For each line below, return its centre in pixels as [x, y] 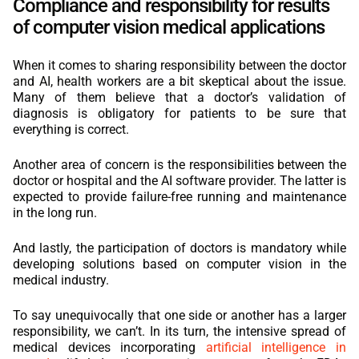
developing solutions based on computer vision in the [179, 264]
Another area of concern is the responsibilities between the [179, 165]
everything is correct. [71, 129]
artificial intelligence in [276, 347]
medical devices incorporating [109, 347]
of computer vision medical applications [169, 27]
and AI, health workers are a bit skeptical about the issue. [179, 81]
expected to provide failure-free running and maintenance [179, 197]
